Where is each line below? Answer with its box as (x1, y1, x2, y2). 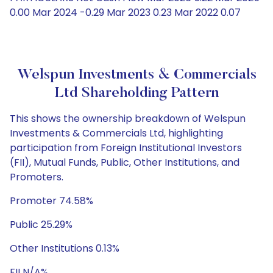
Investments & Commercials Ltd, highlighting (10, 126, 223, 140)
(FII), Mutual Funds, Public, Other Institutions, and (10, 155, 239, 169)
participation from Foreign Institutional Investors (10, 141, 242, 155)
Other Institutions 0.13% (10, 241, 119, 255)
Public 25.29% (10, 218, 73, 232)
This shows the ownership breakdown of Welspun (10, 112, 246, 126)
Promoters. (10, 170, 63, 184)
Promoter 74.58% (10, 194, 93, 208)
